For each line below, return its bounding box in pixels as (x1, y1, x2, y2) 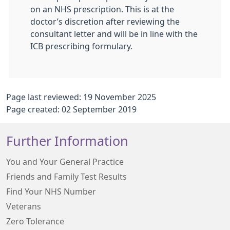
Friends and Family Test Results (6, 172, 127, 181)
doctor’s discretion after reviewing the (30, 17, 180, 26)
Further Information (6, 135, 128, 148)
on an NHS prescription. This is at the (30, 5, 174, 13)
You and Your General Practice (6, 158, 124, 166)
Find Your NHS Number (6, 187, 96, 196)
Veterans (6, 202, 41, 210)
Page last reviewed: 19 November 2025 (6, 93, 156, 101)
